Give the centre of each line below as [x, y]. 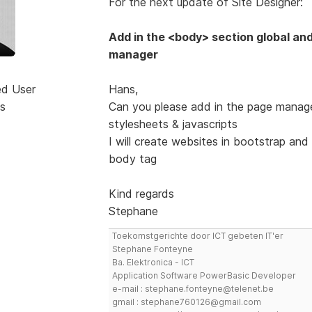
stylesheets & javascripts [173, 124]
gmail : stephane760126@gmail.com [186, 302]
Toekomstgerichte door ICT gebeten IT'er [197, 235]
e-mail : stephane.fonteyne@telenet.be [193, 288]
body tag [132, 158]
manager [133, 54]
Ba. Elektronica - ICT [153, 262]
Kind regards [141, 193]
